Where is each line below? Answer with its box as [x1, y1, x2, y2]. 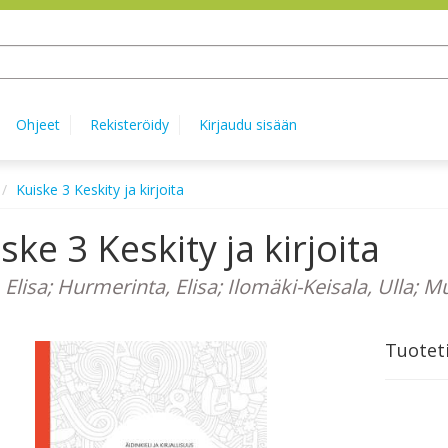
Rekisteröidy [90, 115, 169, 134]
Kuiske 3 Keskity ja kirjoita [15, 180, 184, 199]
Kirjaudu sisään [199, 115, 297, 134]
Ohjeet [16, 115, 60, 134]
